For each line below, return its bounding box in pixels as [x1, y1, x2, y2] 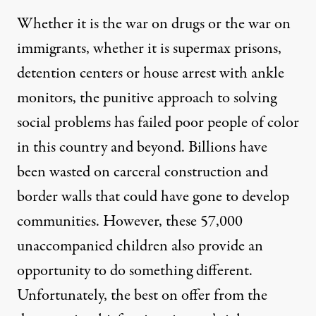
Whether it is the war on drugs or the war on [17, 13, 291, 35]
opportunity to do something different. [17, 260, 253, 282]
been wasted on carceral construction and [17, 161, 268, 183]
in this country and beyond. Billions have [17, 136, 267, 159]
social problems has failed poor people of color [17, 111, 299, 134]
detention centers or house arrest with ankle [17, 62, 284, 85]
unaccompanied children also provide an [17, 235, 263, 257]
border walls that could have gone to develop [17, 186, 289, 208]
